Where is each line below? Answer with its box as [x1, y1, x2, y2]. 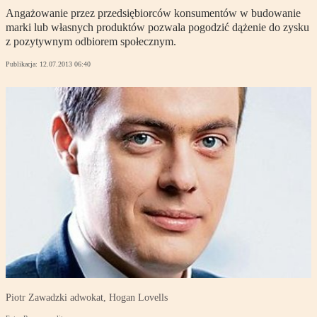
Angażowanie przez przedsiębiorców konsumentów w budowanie [6, 7, 301, 20]
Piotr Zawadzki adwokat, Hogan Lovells [6, 292, 168, 304]
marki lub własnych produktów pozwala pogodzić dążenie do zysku [6, 21, 309, 34]
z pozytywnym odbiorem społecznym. [6, 35, 176, 48]
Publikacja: [6, 60, 40, 69]
